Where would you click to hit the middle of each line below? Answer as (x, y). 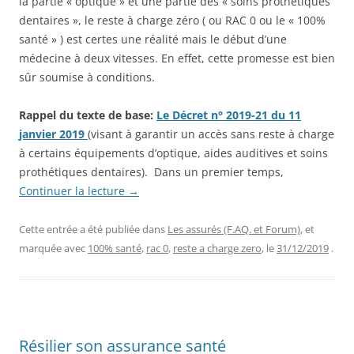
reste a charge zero (217, 248)
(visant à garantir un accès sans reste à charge (211, 134)
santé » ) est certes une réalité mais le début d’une (153, 39)
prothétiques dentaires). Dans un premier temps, (151, 171)
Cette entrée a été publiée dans (93, 229)
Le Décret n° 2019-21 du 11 (229, 115)
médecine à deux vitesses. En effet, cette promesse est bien (177, 58)
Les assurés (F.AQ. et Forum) (234, 229)
